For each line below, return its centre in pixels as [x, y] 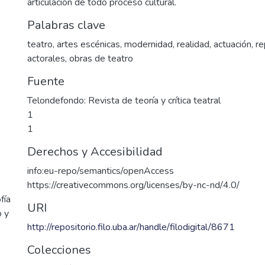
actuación [232, 44]
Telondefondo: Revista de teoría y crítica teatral [124, 101]
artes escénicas [88, 44]
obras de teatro [101, 59]
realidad [193, 44]
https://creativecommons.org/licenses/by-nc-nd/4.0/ [133, 185]
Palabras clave [66, 25]
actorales [46, 59]
